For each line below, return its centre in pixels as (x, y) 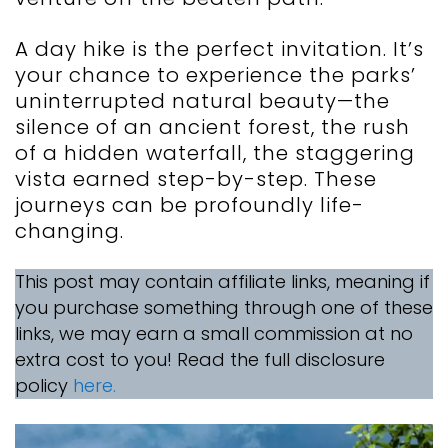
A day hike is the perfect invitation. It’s (219, 49)
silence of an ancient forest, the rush (212, 127)
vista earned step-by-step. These (196, 179)
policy (44, 386)
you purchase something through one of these (224, 308)
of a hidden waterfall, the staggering (215, 153)
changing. (69, 231)
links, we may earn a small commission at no (214, 334)
